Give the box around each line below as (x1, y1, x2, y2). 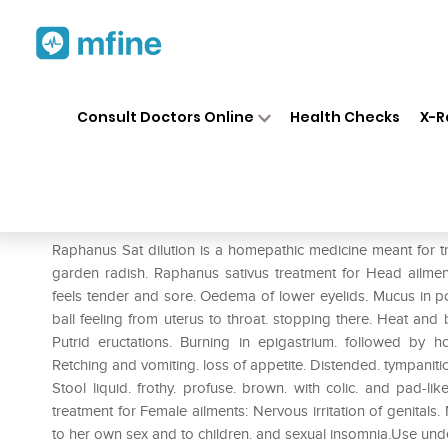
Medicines (201, 89, 263, 107)
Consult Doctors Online (76, 106, 254, 127)
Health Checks (290, 106, 401, 127)
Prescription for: (52, 210, 166, 230)
